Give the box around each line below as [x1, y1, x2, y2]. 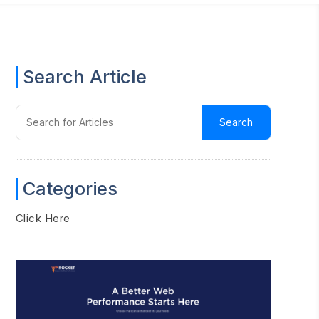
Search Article [22, 65, 147, 88]
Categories [22, 177, 117, 199]
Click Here [15, 211, 70, 225]
